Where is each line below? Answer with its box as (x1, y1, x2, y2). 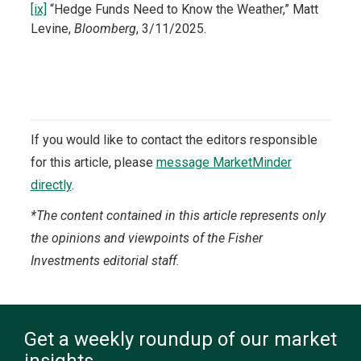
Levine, (30, 21, 74, 37)
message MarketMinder (156, 155, 292, 171)
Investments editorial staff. (30, 253, 180, 269)
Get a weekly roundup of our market (24, 328, 337, 351)
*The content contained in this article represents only (30, 208, 326, 224)
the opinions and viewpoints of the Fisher (30, 230, 263, 247)
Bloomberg (73, 21, 136, 37)
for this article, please (30, 155, 156, 171)
